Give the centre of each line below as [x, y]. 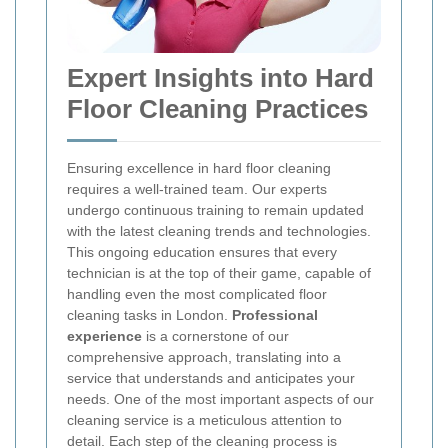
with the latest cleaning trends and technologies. [219, 230]
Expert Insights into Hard [220, 77]
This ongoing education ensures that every [202, 251]
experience [104, 335]
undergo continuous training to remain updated [215, 209]
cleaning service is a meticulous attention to [204, 419]
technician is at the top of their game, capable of [219, 272]
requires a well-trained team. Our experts [197, 188]
